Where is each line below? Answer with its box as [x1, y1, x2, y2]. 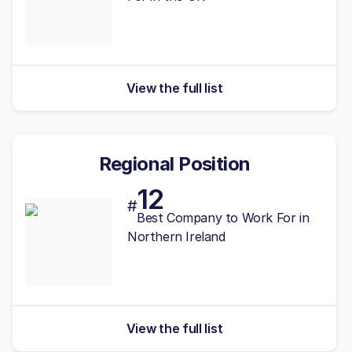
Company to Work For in [167, 209, 310, 225]
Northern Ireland [127, 228, 225, 244]
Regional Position [98, 152, 251, 175]
